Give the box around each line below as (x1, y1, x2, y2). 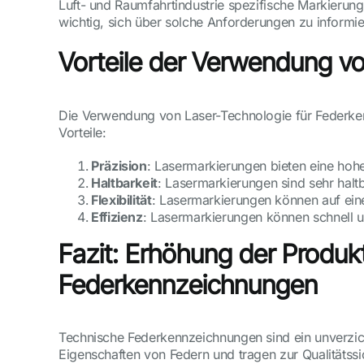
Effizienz (91, 208, 143, 225)
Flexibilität (91, 191, 152, 208)
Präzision (91, 157, 147, 174)
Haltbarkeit (91, 174, 158, 191)
